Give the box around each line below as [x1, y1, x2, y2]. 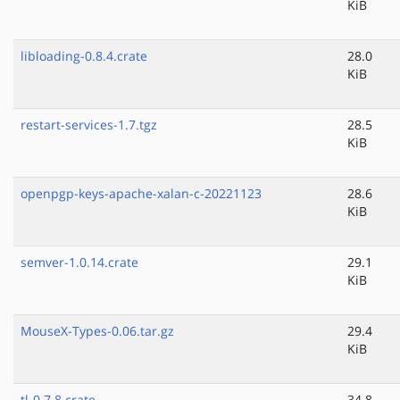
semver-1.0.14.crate [21, 254, 138, 271]
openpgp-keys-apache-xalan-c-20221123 [21, 185, 262, 203]
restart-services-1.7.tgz [21, 116, 157, 134]
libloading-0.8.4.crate [21, 47, 147, 65]
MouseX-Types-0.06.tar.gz [21, 322, 174, 340]
